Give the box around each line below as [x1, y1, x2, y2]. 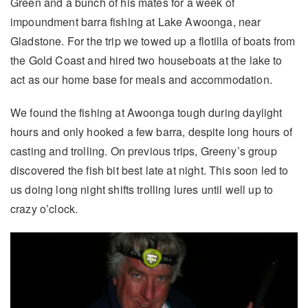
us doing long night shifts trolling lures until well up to [10, 181, 274, 198]
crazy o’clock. [10, 201, 78, 217]
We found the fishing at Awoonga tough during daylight [10, 104, 283, 121]
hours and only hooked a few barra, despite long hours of [10, 124, 292, 140]
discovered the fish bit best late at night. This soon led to [10, 162, 289, 179]
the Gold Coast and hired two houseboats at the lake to [10, 52, 283, 69]
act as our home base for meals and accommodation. [10, 71, 272, 88]
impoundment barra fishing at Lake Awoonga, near [10, 14, 261, 30]
